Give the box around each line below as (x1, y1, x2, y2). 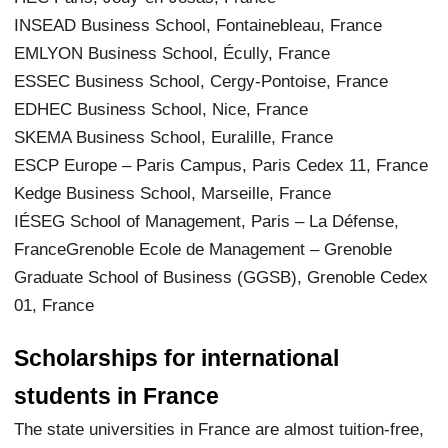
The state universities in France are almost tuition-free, (14, 418, 425, 439)
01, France (14, 294, 95, 315)
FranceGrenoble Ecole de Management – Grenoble (14, 238, 393, 259)
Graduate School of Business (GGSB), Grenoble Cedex (14, 266, 429, 287)
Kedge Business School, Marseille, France (14, 182, 332, 203)
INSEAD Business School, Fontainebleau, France (14, 14, 383, 35)
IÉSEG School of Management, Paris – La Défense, (14, 210, 400, 231)
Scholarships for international (14, 344, 340, 371)
